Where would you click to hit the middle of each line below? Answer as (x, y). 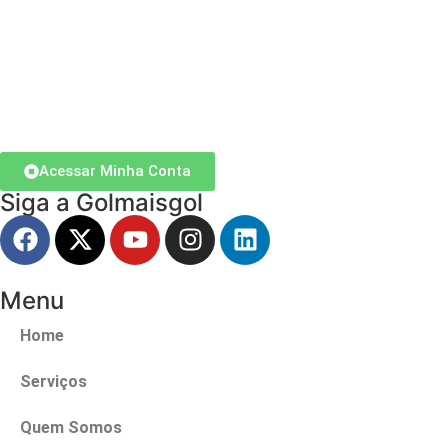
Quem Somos (71, 427)
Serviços (53, 381)
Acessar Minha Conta (115, 170)
